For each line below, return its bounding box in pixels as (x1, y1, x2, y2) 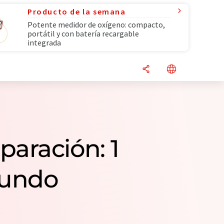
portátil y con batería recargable (27, 28, 139, 38)
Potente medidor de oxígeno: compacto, (27, 19, 165, 29)
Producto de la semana (27, 6, 126, 16)
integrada (27, 37, 61, 47)
